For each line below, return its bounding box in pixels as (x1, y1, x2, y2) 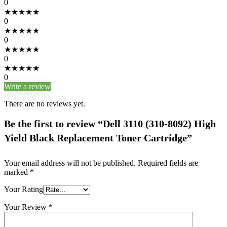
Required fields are (138, 159, 198, 167)
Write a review (4, 82, 51, 91)
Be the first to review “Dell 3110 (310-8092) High (4, 118, 216, 129)
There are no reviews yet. (4, 99, 85, 108)
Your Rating (4, 185, 43, 194)
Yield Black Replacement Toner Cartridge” (4, 132, 192, 143)
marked (4, 168, 30, 176)
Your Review (4, 203, 49, 211)
